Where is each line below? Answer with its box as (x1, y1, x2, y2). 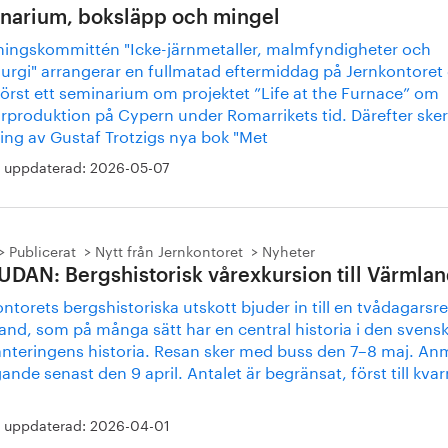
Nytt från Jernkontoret (95, 239, 243, 261)
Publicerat (9, 239, 76, 261)
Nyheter (262, 239, 315, 261)
